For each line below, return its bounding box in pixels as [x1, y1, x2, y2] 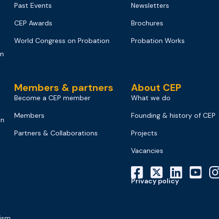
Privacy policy [131, 176, 179, 186]
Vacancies [131, 146, 163, 155]
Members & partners [14, 81, 114, 94]
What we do [131, 93, 171, 103]
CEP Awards [14, 19, 53, 28]
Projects [131, 129, 157, 138]
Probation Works [131, 36, 185, 45]
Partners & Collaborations [14, 129, 98, 138]
